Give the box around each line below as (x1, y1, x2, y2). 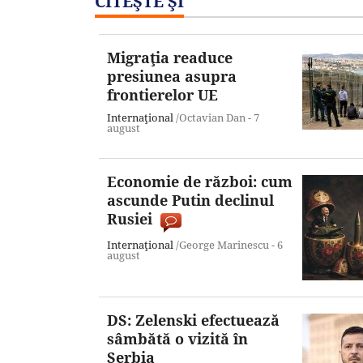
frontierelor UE (107, 84, 218, 105)
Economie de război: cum (107, 171, 293, 191)
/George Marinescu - (173, 237, 277, 252)
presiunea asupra (107, 66, 237, 86)
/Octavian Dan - (173, 109, 254, 125)
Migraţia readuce (107, 47, 233, 67)
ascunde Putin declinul (107, 190, 274, 210)
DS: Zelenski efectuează (107, 310, 280, 330)
